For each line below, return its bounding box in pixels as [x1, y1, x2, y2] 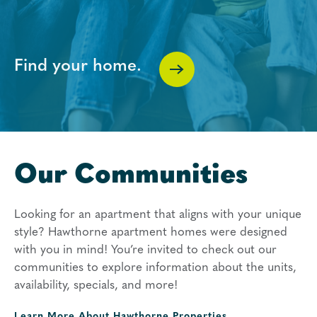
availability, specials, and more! [14, 279, 178, 292]
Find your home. [14, 58, 142, 75]
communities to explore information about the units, [14, 262, 296, 274]
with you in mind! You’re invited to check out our [14, 244, 277, 256]
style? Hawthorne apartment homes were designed [14, 226, 287, 238]
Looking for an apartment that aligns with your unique [14, 209, 301, 221]
